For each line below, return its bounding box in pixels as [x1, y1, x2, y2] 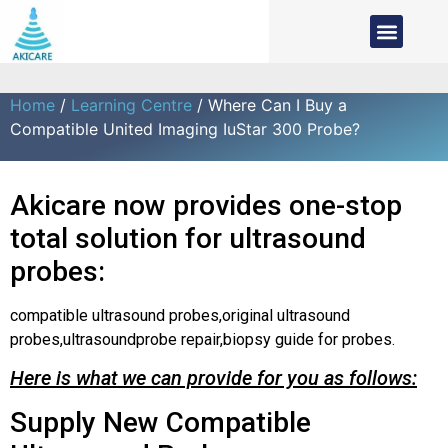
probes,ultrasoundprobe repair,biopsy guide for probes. [10, 330, 395, 349]
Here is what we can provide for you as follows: [10, 366, 417, 391]
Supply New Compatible [10, 406, 311, 440]
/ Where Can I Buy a [192, 95, 347, 115]
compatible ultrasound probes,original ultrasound [10, 306, 350, 325]
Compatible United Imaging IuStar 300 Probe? [10, 119, 360, 139]
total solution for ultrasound [10, 222, 366, 255]
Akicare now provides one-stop [10, 189, 402, 222]
